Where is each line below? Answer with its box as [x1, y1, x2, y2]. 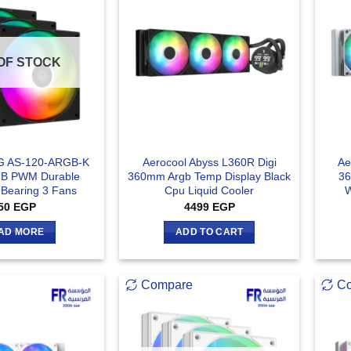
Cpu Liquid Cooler [165, 184, 255, 197]
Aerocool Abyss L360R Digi [142, 156, 277, 169]
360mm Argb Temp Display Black [128, 170, 291, 183]
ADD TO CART [175, 227, 244, 237]
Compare [141, 278, 194, 292]
